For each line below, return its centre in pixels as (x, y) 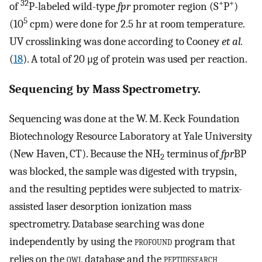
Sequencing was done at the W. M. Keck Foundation (125, 119)
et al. (232, 41)
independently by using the (72, 242)
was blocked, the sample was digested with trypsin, (123, 172)
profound (153, 242)
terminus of (193, 154)
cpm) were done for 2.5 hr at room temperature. (136, 24)
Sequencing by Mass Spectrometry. (105, 89)
